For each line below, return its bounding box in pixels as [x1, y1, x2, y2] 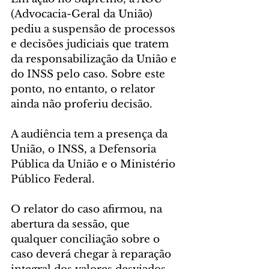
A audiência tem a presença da [11, 128, 171, 141]
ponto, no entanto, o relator [11, 83, 158, 96]
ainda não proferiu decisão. [11, 98, 153, 111]
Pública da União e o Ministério [11, 158, 178, 171]
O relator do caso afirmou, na [11, 203, 165, 216]
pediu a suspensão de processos [11, 23, 178, 36]
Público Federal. [11, 173, 95, 186]
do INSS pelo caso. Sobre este [11, 68, 168, 81]
